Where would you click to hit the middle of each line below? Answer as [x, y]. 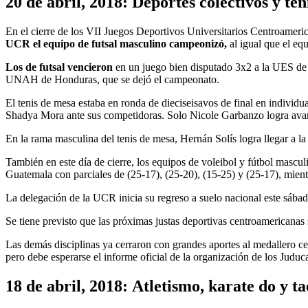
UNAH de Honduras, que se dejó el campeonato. [112, 80]
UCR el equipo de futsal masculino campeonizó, [116, 44]
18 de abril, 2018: [67, 286]
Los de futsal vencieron [59, 67]
